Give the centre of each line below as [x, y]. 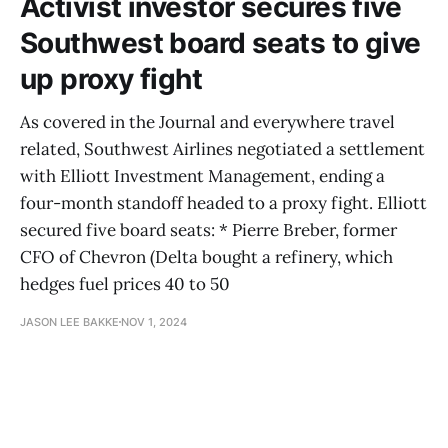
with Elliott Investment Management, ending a [202, 175]
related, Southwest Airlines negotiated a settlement [222, 148]
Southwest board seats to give [220, 42]
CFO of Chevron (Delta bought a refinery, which [206, 256]
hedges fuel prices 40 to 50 [125, 283]
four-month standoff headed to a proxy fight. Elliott [223, 202]
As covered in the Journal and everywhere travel [207, 121]
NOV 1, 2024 [154, 321]
